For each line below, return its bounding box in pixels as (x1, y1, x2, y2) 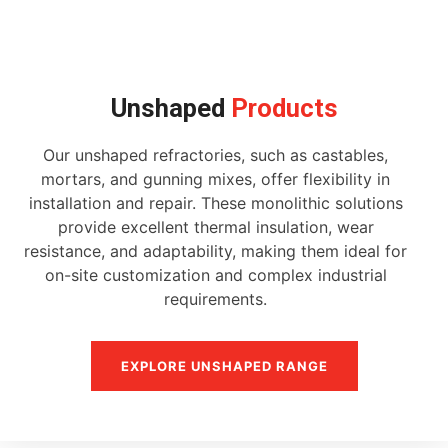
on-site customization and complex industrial (44, 265, 387, 286)
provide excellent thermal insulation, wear (57, 217, 374, 238)
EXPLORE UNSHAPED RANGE (120, 358, 328, 375)
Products (224, 93, 338, 124)
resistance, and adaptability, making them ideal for (24, 241, 408, 262)
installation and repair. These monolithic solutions (28, 193, 403, 214)
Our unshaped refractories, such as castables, (43, 145, 389, 166)
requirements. (164, 289, 268, 310)
